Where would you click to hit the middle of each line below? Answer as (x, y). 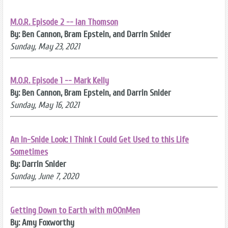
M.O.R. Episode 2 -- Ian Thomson (64, 22)
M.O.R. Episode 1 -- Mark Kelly (60, 81)
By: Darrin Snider (38, 164)
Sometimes (29, 152)
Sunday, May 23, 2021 (45, 47)
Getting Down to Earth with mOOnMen (75, 211)
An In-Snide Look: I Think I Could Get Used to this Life (99, 139)
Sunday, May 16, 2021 (45, 105)
